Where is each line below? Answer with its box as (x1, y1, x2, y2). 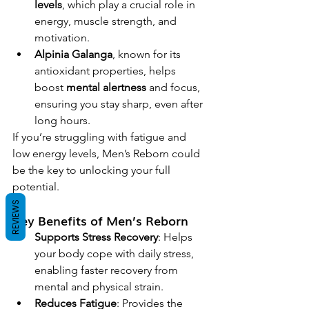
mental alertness (66, 80, 146, 94)
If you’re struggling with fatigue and (12, 130, 189, 143)
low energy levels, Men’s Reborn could (12, 146, 203, 160)
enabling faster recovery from (34, 263, 181, 277)
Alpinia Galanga (34, 47, 112, 61)
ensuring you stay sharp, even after (34, 97, 206, 110)
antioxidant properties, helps (34, 63, 179, 77)
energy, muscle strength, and (34, 14, 179, 28)
